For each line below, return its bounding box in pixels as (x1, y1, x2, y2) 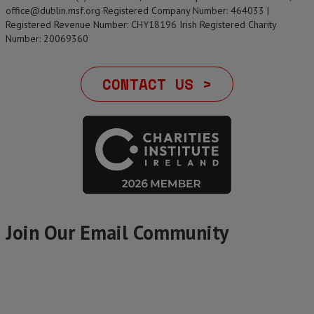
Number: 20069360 (6, 32, 88, 45)
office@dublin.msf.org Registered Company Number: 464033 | (6, 4, 269, 17)
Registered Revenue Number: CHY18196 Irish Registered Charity (6, 18, 276, 31)
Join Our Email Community (6, 219, 228, 245)
